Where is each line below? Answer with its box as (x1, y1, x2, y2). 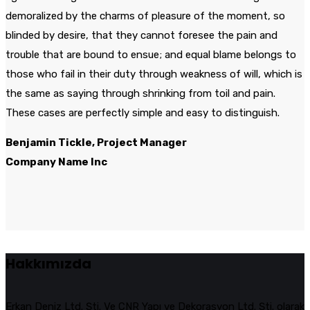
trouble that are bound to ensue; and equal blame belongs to (6, 48, 296, 61)
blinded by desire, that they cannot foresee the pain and (6, 28, 277, 42)
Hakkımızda (6, 253, 91, 273)
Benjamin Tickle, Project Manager (6, 136, 187, 149)
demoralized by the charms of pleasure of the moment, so (6, 9, 285, 22)
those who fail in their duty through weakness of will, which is (6, 67, 302, 80)
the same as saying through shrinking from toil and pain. (6, 86, 275, 100)
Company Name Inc (6, 155, 107, 168)
